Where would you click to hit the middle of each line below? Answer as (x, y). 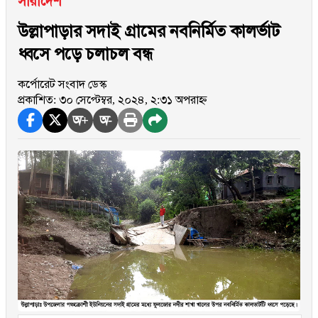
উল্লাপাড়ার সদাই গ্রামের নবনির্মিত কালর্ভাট (149, 31)
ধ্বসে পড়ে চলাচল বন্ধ (86, 54)
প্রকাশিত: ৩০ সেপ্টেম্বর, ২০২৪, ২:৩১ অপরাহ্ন (113, 100)
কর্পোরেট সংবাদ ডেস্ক (62, 84)
